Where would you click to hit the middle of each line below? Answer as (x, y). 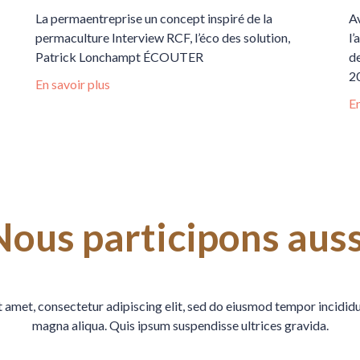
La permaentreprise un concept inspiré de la (153, 18)
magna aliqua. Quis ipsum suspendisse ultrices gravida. (180, 325)
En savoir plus (72, 84)
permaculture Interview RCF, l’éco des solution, (162, 38)
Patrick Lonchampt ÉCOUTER (119, 57)
